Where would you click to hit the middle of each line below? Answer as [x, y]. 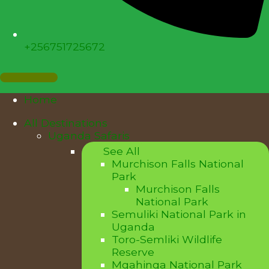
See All [122, 151]
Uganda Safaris [89, 135]
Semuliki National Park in [179, 214]
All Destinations [66, 122]
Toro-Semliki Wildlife [167, 239]
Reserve [133, 252]
